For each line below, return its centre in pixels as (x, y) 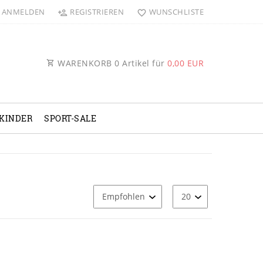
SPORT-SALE (70, 118)
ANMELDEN (23, 12)
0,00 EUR (186, 63)
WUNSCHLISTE (176, 12)
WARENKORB (85, 63)
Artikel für (143, 63)
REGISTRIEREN (97, 12)
